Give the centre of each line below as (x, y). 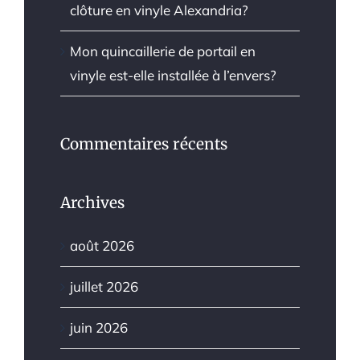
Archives (92, 203)
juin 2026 (99, 327)
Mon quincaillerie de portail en (163, 51)
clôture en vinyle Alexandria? (159, 10)
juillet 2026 (104, 286)
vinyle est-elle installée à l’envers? (173, 76)
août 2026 (102, 245)
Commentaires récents (144, 144)
